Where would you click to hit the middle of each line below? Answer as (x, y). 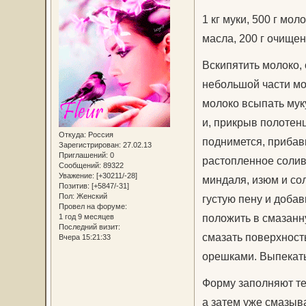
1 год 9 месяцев (86, 216)
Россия (99, 134)
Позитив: (74, 185)
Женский (91, 196)
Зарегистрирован (88, 144)
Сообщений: (80, 165)
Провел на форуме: (93, 206)
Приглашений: (83, 155)
